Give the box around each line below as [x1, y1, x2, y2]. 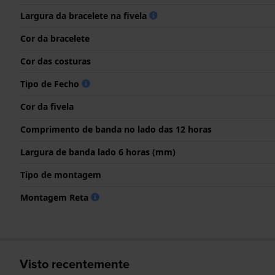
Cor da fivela [20, 100, 74, 112]
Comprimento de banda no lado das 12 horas [20, 123, 212, 135]
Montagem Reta [20, 191, 91, 203]
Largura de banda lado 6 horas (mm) [20, 145, 176, 158]
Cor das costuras [20, 55, 91, 67]
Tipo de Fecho [20, 77, 82, 90]
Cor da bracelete [20, 32, 90, 44]
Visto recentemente [20, 254, 130, 273]
